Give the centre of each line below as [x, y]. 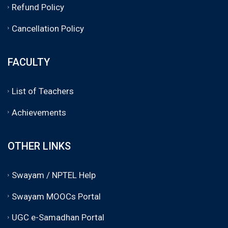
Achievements [39, 112]
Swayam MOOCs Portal [56, 196]
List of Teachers [43, 91]
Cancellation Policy [48, 28]
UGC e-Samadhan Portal [58, 217]
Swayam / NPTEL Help [54, 175]
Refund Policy [38, 7]
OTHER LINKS [39, 146]
